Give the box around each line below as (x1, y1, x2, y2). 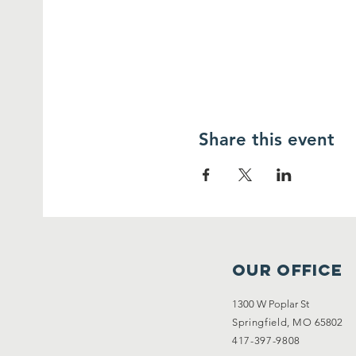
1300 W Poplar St (232, 297, 309, 310)
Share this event (199, 128, 335, 150)
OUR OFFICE (232, 259, 342, 280)
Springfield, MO (232, 315, 312, 328)
